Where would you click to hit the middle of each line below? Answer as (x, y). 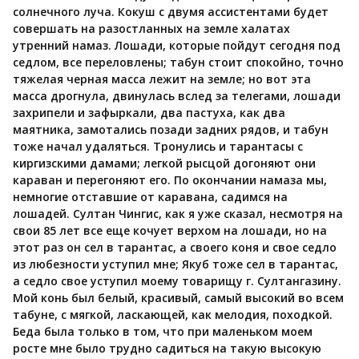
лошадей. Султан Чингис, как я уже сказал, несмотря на (178, 213)
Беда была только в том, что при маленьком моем (163, 331)
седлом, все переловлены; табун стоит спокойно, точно (178, 62)
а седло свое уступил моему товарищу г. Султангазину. (177, 280)
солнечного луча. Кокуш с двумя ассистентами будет (171, 11)
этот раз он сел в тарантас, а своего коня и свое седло (175, 247)
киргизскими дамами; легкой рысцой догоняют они (164, 163)
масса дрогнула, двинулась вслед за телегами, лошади (177, 95)
